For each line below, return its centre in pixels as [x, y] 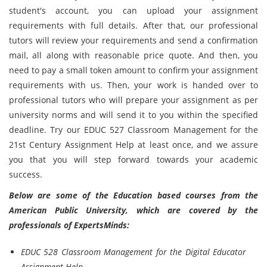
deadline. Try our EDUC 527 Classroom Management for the [133, 130]
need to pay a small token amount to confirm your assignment [133, 70]
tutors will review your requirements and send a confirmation [133, 40]
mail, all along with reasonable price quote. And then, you [133, 55]
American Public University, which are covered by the [133, 210]
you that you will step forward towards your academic [133, 159]
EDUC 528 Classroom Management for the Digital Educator [133, 252]
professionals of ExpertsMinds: [69, 225]
